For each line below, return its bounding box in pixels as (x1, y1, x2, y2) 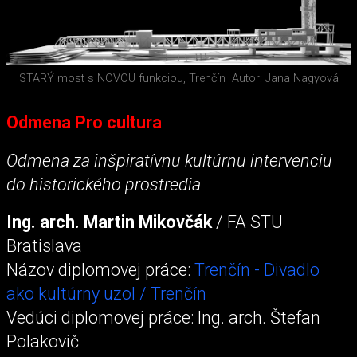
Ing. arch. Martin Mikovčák (6, 211, 212, 232)
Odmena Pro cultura (6, 112, 162, 133)
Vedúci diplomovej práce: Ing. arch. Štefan (6, 307, 320, 328)
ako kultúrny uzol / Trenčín (6, 283, 206, 304)
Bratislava (6, 235, 82, 256)
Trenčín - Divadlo (194, 259, 320, 280)
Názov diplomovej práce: (6, 259, 194, 280)
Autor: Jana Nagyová (231, 72, 339, 86)
